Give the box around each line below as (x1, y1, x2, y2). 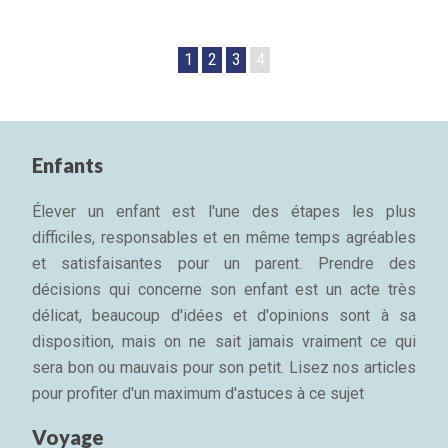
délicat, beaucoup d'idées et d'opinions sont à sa (32, 306, 416, 326)
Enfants (32, 153, 103, 178)
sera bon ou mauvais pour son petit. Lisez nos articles (32, 358, 416, 378)
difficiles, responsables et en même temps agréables (32, 228, 416, 248)
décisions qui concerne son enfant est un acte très (32, 280, 416, 300)
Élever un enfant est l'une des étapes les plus (32, 202, 416, 222)
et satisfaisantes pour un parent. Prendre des (32, 254, 416, 274)
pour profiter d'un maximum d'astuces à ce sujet (32, 384, 364, 404)
